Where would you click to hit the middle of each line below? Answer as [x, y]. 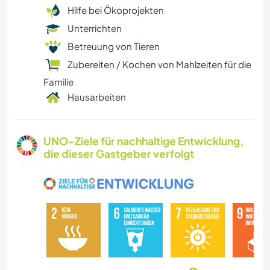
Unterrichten [95, 28]
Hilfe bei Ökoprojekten [116, 10]
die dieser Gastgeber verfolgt [119, 154]
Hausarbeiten [97, 97]
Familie [58, 82]
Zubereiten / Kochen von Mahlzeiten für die [159, 64]
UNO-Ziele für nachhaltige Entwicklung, [143, 141]
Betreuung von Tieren [114, 46]
